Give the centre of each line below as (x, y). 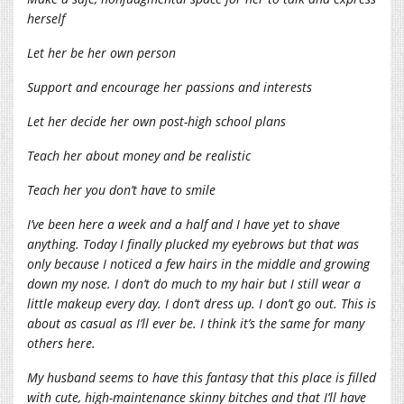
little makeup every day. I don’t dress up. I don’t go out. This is (202, 303)
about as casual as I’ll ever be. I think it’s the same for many (196, 323)
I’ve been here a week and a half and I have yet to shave (184, 224)
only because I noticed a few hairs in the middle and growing (198, 263)
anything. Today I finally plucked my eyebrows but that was (193, 243)
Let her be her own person (101, 52)
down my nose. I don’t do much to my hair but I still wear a (194, 283)
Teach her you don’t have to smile (121, 189)
